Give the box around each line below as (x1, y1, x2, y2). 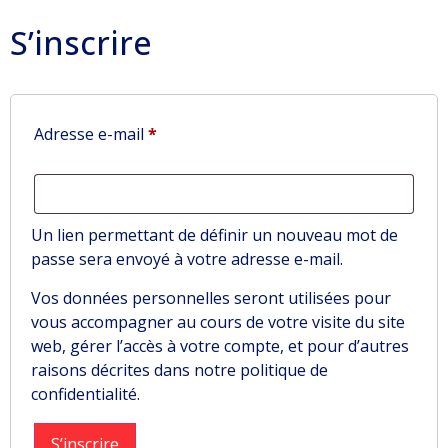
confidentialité (31, 382, 137, 405)
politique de (240, 358, 328, 381)
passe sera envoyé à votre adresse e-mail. (31, 248, 343, 271)
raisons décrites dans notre (31, 358, 240, 381)
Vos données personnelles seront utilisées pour (31, 286, 391, 309)
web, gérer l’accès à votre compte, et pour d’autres (31, 334, 409, 357)
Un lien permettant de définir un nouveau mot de (31, 224, 398, 247)
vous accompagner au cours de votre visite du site (31, 310, 405, 333)
